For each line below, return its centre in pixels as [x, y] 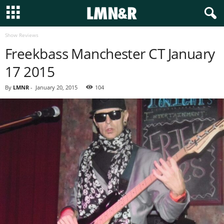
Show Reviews [22, 35]
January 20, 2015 [56, 87]
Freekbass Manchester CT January [110, 53]
